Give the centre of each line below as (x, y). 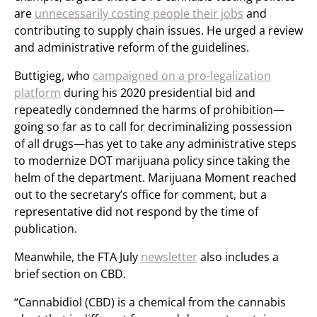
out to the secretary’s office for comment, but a (140, 195)
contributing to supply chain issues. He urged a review (158, 30)
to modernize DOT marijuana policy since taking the (152, 161)
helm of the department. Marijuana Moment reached (155, 178)
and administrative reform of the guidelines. (132, 47)
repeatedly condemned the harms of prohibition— (149, 110)
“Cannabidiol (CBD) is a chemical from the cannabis (150, 302)
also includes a (238, 257)
